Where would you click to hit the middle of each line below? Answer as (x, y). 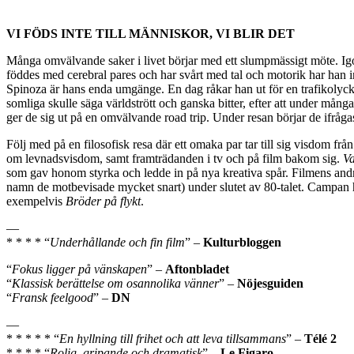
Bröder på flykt (103, 201)
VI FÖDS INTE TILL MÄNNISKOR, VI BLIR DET (151, 33)
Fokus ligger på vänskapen (79, 269)
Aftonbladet (197, 269)
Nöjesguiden (270, 283)
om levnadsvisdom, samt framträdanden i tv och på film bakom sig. (175, 158)
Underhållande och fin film (117, 242)
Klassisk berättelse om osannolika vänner (115, 283)
